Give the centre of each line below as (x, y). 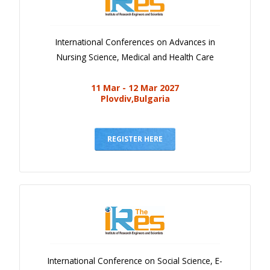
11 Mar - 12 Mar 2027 (135, 87)
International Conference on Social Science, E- (135, 260)
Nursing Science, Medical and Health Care (135, 57)
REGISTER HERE (135, 139)
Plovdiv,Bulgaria (135, 98)
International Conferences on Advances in (135, 42)
